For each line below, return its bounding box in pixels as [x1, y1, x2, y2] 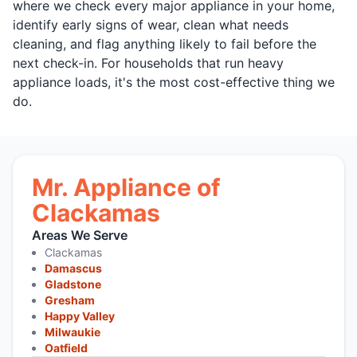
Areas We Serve [32, 226, 127, 243]
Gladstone [45, 277, 101, 291]
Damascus [45, 261, 102, 275]
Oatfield [45, 340, 88, 355]
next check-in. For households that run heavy [13, 54, 284, 71]
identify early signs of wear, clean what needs [13, 16, 288, 33]
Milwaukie [45, 324, 100, 339]
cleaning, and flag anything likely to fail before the [13, 35, 316, 52]
